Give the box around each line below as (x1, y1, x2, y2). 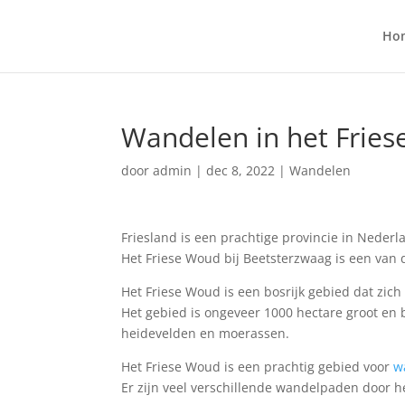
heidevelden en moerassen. (121, 325, 290, 342)
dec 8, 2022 (206, 162, 276, 179)
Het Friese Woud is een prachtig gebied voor (121, 358, 394, 375)
